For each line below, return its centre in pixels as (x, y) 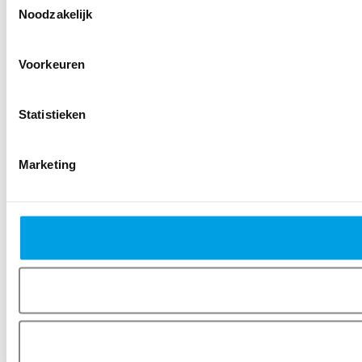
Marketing (47, 164)
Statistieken (53, 114)
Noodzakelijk (56, 13)
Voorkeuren (52, 63)
